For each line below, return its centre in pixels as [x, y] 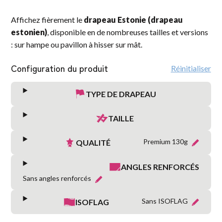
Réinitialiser [191, 68]
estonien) [29, 32]
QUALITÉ [93, 143]
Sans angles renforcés [58, 178]
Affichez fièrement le [48, 20]
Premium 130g [166, 142]
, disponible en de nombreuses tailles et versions [128, 32]
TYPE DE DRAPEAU [121, 94]
